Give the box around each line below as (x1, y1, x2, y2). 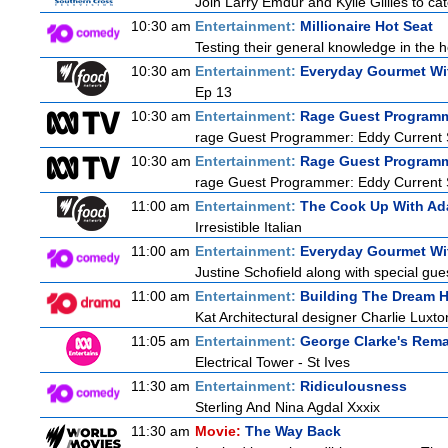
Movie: (195, 423, 245, 439)
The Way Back (245, 423, 341, 439)
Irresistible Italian (195, 219, 302, 235)
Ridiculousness (300, 378, 407, 394)
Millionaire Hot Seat (300, 18, 433, 34)
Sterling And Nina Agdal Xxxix (195, 399, 380, 415)
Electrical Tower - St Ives (195, 354, 350, 370)
